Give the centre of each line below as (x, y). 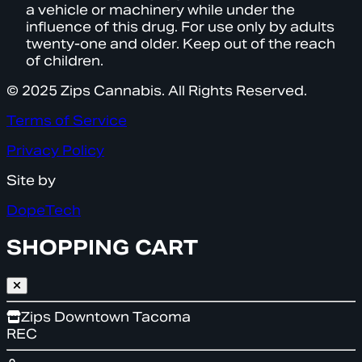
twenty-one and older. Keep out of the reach (181, 44)
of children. (65, 61)
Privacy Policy (55, 151)
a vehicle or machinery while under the (160, 11)
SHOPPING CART (102, 248)
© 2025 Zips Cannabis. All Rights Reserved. (157, 91)
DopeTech (44, 211)
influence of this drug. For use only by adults (180, 27)
